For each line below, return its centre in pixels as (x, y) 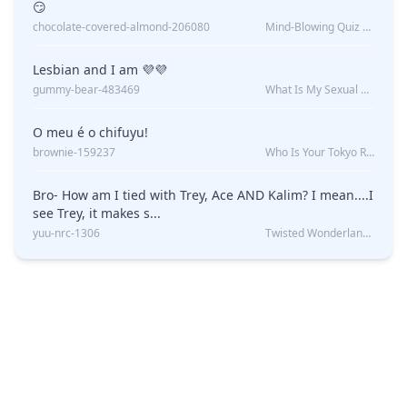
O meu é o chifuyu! (90, 133)
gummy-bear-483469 (86, 90)
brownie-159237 (74, 153)
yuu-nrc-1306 (66, 233)
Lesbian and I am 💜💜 (125, 70)
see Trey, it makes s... (97, 213)
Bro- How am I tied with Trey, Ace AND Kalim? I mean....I (203, 195)
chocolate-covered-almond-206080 (121, 27)
